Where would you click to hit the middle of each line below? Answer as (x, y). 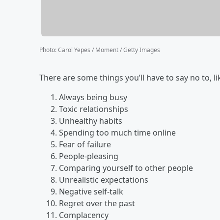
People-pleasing (89, 156)
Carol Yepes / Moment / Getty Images (109, 50)
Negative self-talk (91, 191)
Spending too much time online (117, 132)
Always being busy (93, 97)
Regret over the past (97, 203)
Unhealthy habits (91, 121)
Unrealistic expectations (104, 179)
